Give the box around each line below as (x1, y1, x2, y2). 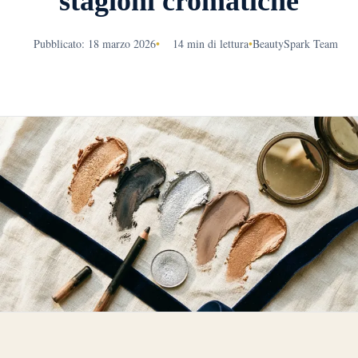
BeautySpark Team (252, 36, 338, 51)
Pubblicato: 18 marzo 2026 (33, 36, 156, 51)
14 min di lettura (172, 36, 249, 51)
